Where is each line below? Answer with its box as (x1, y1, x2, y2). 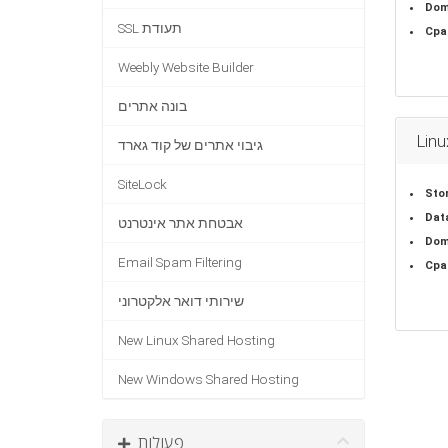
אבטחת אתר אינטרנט (118, 215, 243, 232)
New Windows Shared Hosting (118, 371, 299, 388)
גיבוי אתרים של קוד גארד (118, 137, 263, 154)
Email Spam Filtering (118, 254, 242, 271)
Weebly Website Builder (118, 59, 254, 76)
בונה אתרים (118, 98, 187, 115)
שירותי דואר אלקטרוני (118, 293, 244, 310)
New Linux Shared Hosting (118, 332, 275, 349)
